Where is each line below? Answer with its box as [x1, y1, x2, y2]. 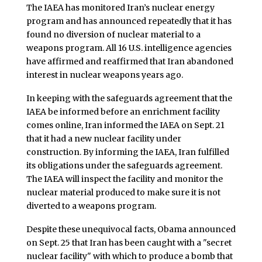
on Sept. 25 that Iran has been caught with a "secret [26, 237, 232, 248]
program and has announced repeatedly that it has [26, 15, 232, 26]
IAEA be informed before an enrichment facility [26, 106, 220, 117]
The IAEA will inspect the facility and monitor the [26, 173, 223, 184]
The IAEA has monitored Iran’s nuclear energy [26, 2, 215, 13]
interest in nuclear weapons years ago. [26, 69, 183, 80]
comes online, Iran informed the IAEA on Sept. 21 [26, 119, 225, 130]
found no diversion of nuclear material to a [26, 29, 201, 40]
